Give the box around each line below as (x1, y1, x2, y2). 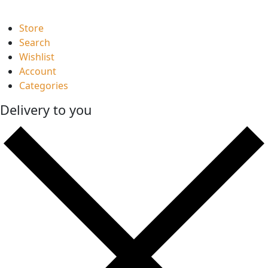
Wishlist (19, 50, 54, 63)
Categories (19, 78, 68, 92)
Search (19, 35, 50, 49)
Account (19, 64, 56, 78)
